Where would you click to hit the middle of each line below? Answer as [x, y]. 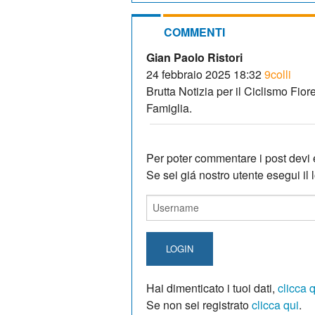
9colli [278, 74]
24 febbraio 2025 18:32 [204, 74]
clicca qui [275, 304]
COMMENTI [194, 32]
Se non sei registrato [199, 304]
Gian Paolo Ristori [194, 57]
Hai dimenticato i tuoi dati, [212, 288]
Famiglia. [169, 108]
